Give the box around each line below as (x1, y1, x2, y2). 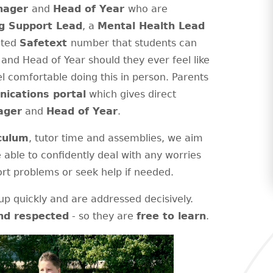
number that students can (71, 37, 197, 49)
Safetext (19, 37, 71, 49)
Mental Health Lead (97, 20, 205, 32)
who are (128, 3, 168, 15)
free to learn (136, 210, 206, 222)
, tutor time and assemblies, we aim (29, 132, 203, 144)
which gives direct (86, 88, 176, 101)
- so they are (69, 210, 136, 222)
